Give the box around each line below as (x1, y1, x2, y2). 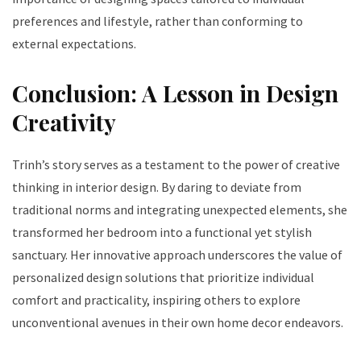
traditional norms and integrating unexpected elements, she (12, 201, 347, 218)
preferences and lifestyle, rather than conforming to (12, 12, 303, 29)
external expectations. (12, 35, 136, 52)
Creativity (12, 106, 116, 137)
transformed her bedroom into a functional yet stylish (12, 223, 312, 240)
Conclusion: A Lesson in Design (12, 77, 338, 108)
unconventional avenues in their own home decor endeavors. (12, 313, 343, 330)
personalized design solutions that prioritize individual (12, 268, 314, 285)
